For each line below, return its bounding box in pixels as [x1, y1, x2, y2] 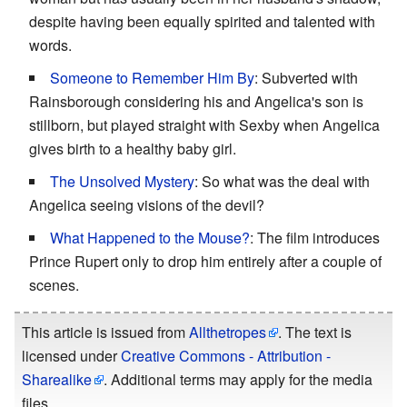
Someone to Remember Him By [50, 67, 254, 89]
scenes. [29, 274, 79, 296]
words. [29, 35, 72, 56]
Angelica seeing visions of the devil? [29, 194, 264, 216]
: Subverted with [254, 67, 358, 89]
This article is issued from [22, 322, 189, 343]
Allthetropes [189, 322, 266, 343]
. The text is [278, 322, 352, 343]
